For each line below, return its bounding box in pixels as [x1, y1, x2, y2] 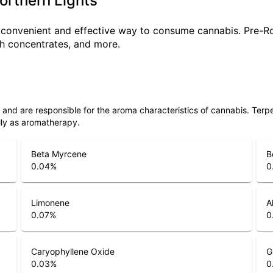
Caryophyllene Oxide [30, 246, 115, 257]
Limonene [30, 197, 69, 208]
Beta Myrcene [30, 149, 87, 159]
